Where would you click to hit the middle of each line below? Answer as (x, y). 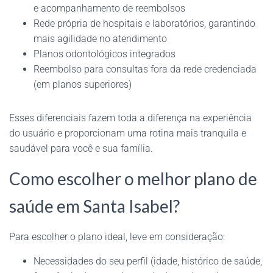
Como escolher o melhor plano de (133, 178)
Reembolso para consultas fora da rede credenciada (145, 69)
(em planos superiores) (83, 84)
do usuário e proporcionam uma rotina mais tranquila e (128, 133)
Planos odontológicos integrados (105, 54)
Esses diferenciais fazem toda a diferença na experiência (130, 118)
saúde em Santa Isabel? (94, 206)
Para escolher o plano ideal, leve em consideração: (117, 236)
